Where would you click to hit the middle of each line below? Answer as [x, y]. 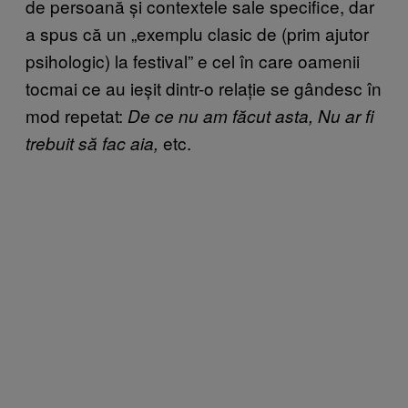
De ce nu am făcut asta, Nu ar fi [251, 115]
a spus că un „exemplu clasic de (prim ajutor [197, 33]
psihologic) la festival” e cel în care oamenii [193, 60]
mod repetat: [76, 115]
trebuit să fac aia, [92, 143]
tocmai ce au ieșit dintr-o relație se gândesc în [204, 87]
